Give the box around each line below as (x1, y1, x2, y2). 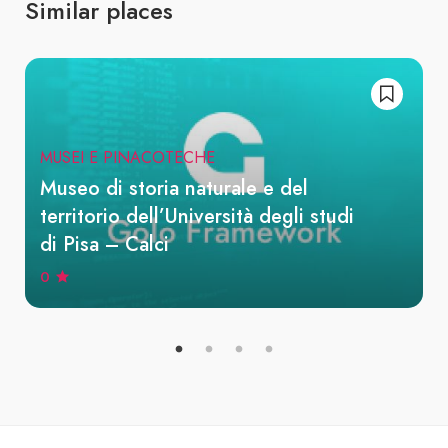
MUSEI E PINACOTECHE (40, 146, 215, 169)
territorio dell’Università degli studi (40, 201, 354, 231)
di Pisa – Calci (40, 229, 169, 259)
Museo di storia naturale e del (40, 173, 308, 203)
